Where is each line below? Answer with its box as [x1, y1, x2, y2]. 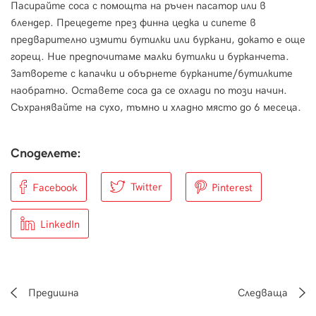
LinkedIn [40, 218, 80, 231]
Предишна [25, 286, 79, 300]
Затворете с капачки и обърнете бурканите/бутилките [11, 67, 293, 80]
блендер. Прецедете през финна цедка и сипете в [11, 16, 256, 30]
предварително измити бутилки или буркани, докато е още [11, 33, 305, 47]
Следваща [238, 286, 291, 300]
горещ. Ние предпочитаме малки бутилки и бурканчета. [11, 50, 289, 63]
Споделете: [11, 146, 81, 162]
